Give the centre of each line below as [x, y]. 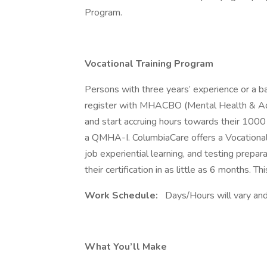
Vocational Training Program [149, 64]
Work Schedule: [122, 195]
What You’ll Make [126, 247]
